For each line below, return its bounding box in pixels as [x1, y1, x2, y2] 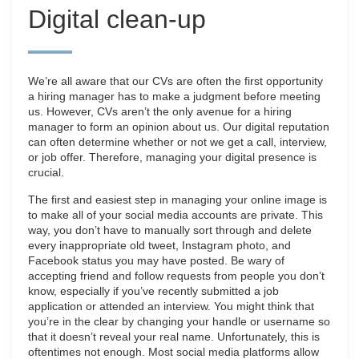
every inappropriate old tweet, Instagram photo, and [28, 238, 291, 252]
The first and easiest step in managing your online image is [28, 192, 327, 206]
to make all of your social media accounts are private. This [28, 208, 323, 221]
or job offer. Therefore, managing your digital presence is [28, 150, 317, 163]
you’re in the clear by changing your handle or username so [28, 314, 330, 328]
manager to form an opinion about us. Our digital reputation [28, 119, 329, 133]
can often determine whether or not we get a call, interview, [28, 135, 327, 148]
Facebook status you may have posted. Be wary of [28, 253, 284, 267]
